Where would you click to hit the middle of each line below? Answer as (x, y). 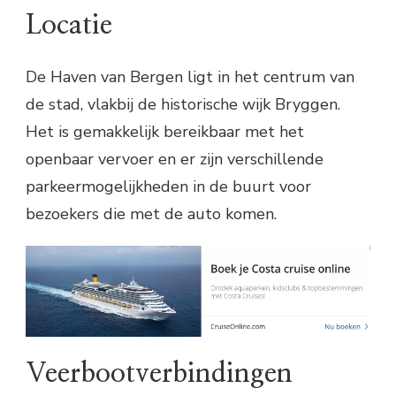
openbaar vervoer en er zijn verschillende (175, 160)
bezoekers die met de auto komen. (151, 214)
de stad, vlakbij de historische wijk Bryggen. (183, 105)
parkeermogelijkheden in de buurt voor (168, 187)
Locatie (69, 25)
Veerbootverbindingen (159, 374)
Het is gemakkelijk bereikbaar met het (165, 132)
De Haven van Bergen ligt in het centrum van (190, 77)
